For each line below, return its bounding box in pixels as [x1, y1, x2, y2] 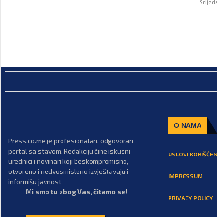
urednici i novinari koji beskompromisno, [8, 156, 128, 165]
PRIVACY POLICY [168, 194, 213, 201]
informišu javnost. [8, 177, 63, 186]
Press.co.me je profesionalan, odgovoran [8, 136, 133, 145]
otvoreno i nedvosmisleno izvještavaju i [8, 167, 128, 175]
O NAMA [173, 121, 201, 129]
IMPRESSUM [168, 172, 203, 179]
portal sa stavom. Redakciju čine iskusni [8, 146, 130, 155]
